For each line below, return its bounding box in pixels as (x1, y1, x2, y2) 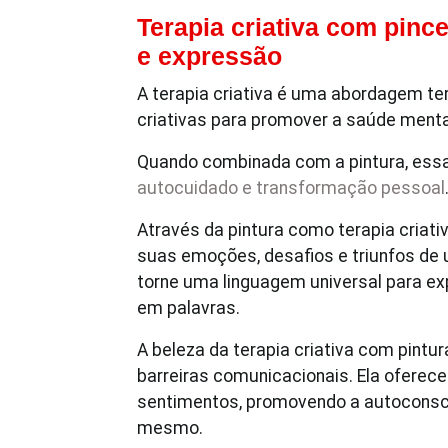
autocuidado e (137, 178, 252, 198)
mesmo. (137, 418, 203, 438)
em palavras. (137, 298, 240, 318)
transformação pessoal (256, 178, 445, 198)
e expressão (137, 43, 282, 70)
